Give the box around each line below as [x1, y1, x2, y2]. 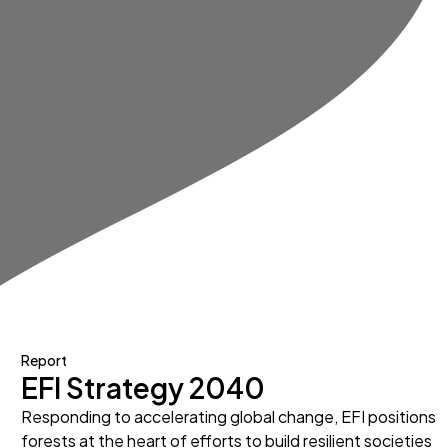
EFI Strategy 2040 [21, 370, 266, 405]
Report [21, 351, 68, 369]
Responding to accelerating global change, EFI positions [21, 406, 437, 427]
